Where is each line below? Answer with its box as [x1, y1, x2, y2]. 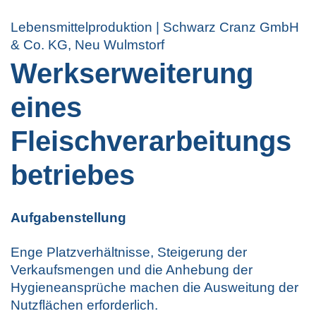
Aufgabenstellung [11, 209, 130, 225]
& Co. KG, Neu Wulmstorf [11, 37, 164, 52]
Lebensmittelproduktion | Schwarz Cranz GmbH [11, 19, 299, 35]
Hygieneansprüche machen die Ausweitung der [11, 279, 298, 295]
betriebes [11, 159, 135, 190]
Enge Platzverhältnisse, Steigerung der [11, 244, 247, 260]
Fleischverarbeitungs [11, 125, 291, 157]
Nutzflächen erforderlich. [11, 297, 158, 312]
